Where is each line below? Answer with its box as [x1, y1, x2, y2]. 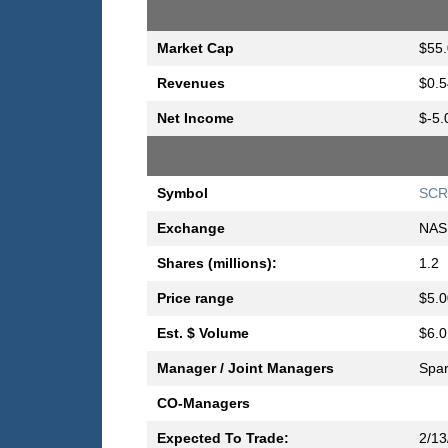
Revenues [157, 75, 225, 92]
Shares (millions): [157, 255, 277, 272]
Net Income [157, 110, 234, 127]
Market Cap [157, 40, 234, 57]
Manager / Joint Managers [157, 360, 334, 377]
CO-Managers [157, 395, 250, 412]
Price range [157, 290, 234, 307]
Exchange [157, 220, 225, 237]
